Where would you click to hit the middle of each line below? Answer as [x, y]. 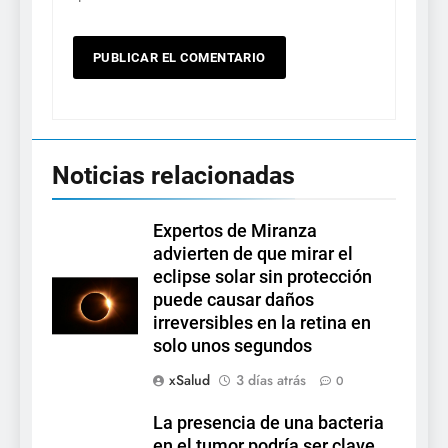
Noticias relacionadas [173, 175]
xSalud [189, 380]
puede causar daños [233, 300]
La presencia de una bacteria [268, 423]
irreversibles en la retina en [262, 323]
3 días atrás [271, 380]
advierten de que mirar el [253, 254]
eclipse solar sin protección [262, 277]
